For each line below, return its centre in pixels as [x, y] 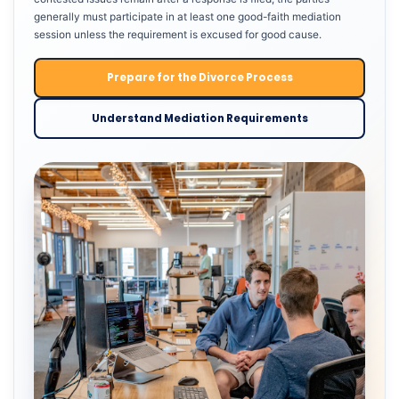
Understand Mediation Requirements [199, 118]
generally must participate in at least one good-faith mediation [187, 16]
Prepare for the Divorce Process [199, 78]
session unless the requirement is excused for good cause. [178, 34]
